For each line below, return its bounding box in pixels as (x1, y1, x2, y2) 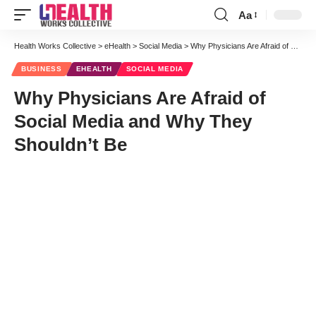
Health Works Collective (14, 42, 96, 50)
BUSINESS (21, 65, 62, 73)
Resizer (238, 34, 274, 47)
